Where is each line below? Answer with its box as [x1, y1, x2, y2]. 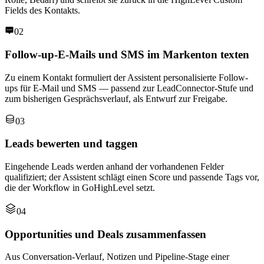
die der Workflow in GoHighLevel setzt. [5, 182, 155, 193]
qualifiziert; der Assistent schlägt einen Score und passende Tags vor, [5, 171, 259, 182]
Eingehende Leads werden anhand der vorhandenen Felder [5, 161, 224, 171]
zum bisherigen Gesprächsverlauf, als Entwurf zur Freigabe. [5, 93, 227, 104]
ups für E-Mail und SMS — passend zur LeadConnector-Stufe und [5, 82, 253, 93]
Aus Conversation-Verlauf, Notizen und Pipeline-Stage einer [5, 252, 229, 262]
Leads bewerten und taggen [5, 137, 138, 150]
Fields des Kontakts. [5, 5, 80, 16]
